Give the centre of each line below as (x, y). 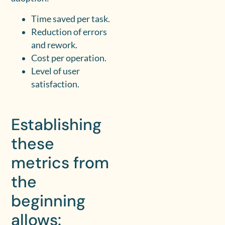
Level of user (56, 71)
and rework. (54, 45)
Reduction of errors (69, 32)
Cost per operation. (69, 58)
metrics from (60, 162)
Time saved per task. (71, 19)
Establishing (57, 124)
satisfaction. (55, 84)
